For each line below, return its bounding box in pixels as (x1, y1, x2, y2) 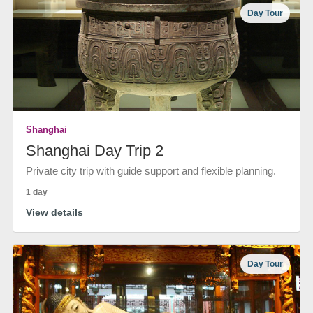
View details (26, 207, 83, 218)
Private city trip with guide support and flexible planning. (26, 165, 276, 177)
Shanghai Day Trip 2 (26, 142, 163, 159)
